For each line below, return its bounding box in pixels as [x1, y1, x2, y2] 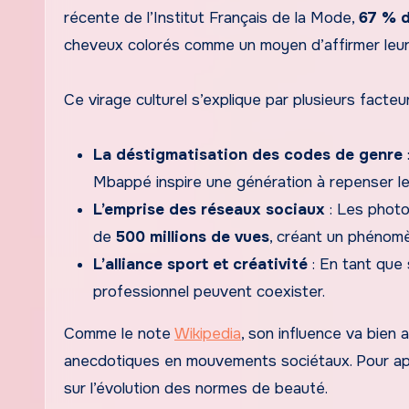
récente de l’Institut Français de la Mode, [64, 7, 359, 27]
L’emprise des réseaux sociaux [93, 199, 325, 219]
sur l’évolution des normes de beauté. [64, 378, 328, 398]
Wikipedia [174, 323, 241, 343]
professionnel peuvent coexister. [93, 281, 325, 301]
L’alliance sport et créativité [93, 254, 308, 274]
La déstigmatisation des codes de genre [93, 144, 403, 164]
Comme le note [64, 323, 174, 343]
